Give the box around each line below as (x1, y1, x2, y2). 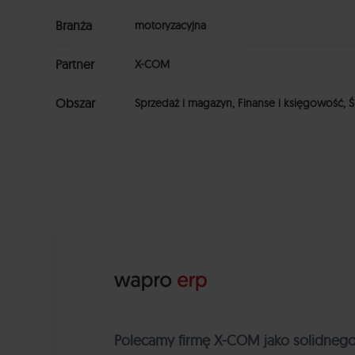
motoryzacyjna (135, 18, 206, 33)
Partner (55, 56, 94, 73)
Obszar (55, 95, 95, 112)
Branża (55, 17, 92, 34)
